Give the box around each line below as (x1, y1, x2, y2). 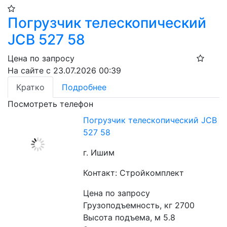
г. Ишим (83, 147, 115, 158)
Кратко (16, 82, 45, 93)
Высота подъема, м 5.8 (83, 212, 176, 223)
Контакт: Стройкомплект (83, 168, 184, 178)
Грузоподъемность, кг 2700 (83, 200, 195, 211)
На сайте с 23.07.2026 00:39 (8, 65, 121, 76)
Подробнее (62, 82, 106, 93)
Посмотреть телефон (8, 99, 93, 109)
